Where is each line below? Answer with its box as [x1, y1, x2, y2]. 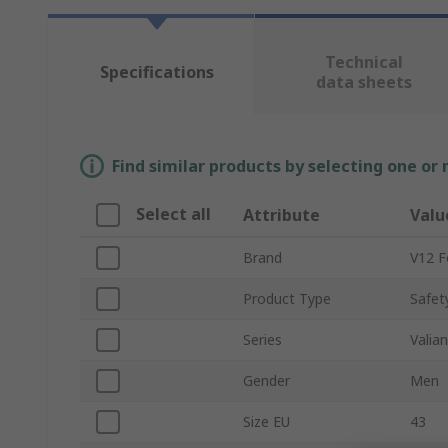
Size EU [243, 412, 290, 432]
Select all [136, 203, 211, 226]
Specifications [99, 61, 214, 84]
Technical [324, 51, 403, 74]
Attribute [243, 204, 320, 227]
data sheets [315, 71, 412, 94]
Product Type [243, 289, 331, 309]
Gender [243, 371, 290, 391]
